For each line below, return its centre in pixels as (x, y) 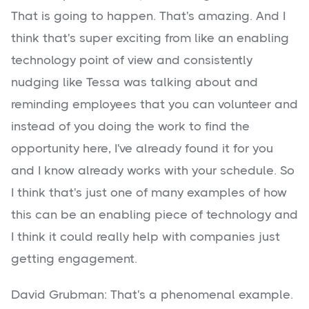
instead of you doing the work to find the (130, 127)
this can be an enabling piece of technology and (154, 215)
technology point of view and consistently (132, 60)
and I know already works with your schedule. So (153, 171)
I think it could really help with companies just (146, 237)
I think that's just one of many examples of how (149, 193)
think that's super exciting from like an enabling (150, 38)
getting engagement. (74, 259)
